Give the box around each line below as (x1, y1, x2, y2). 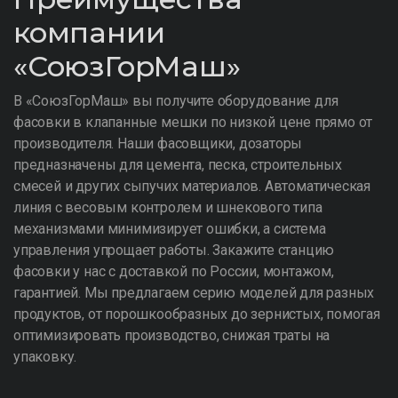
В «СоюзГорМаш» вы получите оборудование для (13, 92, 338, 109)
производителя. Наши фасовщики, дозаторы (13, 135, 303, 152)
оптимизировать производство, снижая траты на (13, 327, 330, 344)
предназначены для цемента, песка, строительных (13, 156, 342, 173)
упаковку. (13, 348, 77, 365)
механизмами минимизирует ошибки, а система (13, 220, 326, 237)
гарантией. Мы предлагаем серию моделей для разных (13, 284, 375, 301)
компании (13, 15, 165, 50)
